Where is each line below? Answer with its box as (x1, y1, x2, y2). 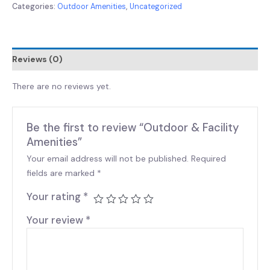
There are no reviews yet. (12, 80, 111, 92)
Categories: (12, 1, 57, 11)
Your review (27, 213, 86, 227)
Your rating (27, 190, 84, 204)
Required (191, 153, 227, 165)
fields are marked (27, 168, 98, 179)
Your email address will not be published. (27, 153, 189, 165)
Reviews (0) (12, 53, 63, 64)
